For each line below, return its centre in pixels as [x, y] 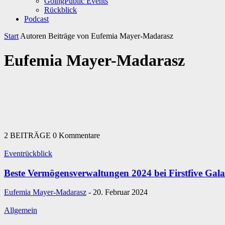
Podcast [36, 19]
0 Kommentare [76, 135]
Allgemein [21, 210]
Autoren [33, 36]
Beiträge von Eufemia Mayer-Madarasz [111, 36]
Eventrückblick [28, 153]
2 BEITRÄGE [28, 135]
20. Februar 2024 [120, 192]
